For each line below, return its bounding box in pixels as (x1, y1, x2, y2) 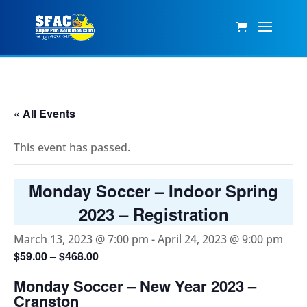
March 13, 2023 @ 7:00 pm (14, 232, 149, 247)
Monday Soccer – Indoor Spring (29, 179, 278, 202)
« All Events (14, 106, 75, 121)
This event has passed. (14, 140, 130, 155)
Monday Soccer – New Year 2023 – (14, 275, 256, 297)
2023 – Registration (78, 202, 229, 225)
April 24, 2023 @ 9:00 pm (158, 232, 283, 247)
